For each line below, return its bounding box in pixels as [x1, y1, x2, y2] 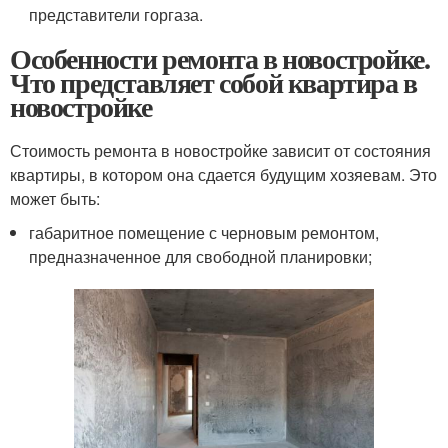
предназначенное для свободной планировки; [29, 244, 373, 268]
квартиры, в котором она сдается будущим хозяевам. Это [10, 162, 437, 186]
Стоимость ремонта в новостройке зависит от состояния [10, 138, 431, 162]
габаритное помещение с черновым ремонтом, [29, 220, 380, 244]
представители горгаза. [29, 2, 204, 26]
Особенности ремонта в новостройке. [10, 37, 430, 79]
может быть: [10, 186, 100, 210]
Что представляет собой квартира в [10, 61, 417, 103]
